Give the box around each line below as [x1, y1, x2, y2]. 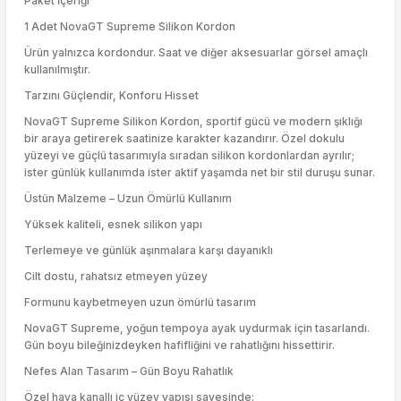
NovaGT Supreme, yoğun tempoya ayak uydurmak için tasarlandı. [24, 321, 370, 335]
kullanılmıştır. [24, 63, 90, 76]
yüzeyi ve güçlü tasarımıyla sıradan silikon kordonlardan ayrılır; [24, 149, 354, 162]
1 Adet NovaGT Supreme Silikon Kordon [24, 20, 235, 33]
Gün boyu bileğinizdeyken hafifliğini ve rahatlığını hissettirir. [24, 338, 335, 352]
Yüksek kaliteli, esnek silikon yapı [24, 218, 202, 231]
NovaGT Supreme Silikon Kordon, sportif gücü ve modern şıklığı [24, 115, 363, 128]
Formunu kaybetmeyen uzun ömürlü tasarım [24, 295, 256, 309]
